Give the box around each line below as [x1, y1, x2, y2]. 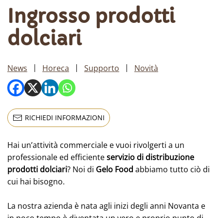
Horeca [42, 62, 69, 73]
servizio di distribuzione [107, 151, 194, 163]
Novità [134, 62, 158, 73]
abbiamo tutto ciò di [133, 163, 210, 175]
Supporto [84, 62, 119, 73]
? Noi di [67, 163, 94, 175]
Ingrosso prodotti [7, 4, 175, 28]
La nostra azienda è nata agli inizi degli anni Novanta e [7, 200, 205, 211]
